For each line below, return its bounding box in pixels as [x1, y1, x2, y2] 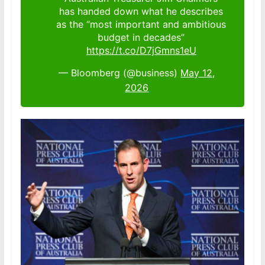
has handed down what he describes [59, 5, 224, 18]
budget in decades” [98, 31, 185, 44]
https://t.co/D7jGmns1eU [86, 44, 196, 57]
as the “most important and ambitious [56, 18, 227, 31]
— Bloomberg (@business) [59, 67, 181, 79]
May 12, [180, 67, 215, 79]
